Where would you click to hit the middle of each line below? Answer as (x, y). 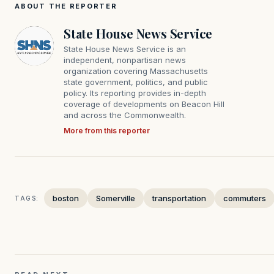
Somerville (116, 198)
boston (66, 198)
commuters (245, 198)
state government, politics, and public (136, 82)
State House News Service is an (125, 49)
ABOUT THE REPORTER (66, 6)
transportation (179, 198)
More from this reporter (107, 131)
